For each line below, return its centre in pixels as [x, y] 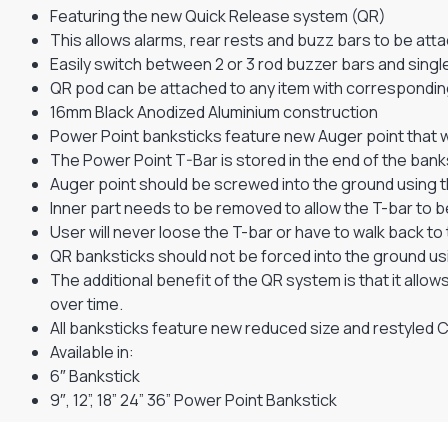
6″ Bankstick [95, 375]
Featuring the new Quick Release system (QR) [218, 15]
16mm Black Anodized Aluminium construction [214, 111]
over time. [86, 303]
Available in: [92, 351]
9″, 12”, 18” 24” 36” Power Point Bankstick [193, 399]
